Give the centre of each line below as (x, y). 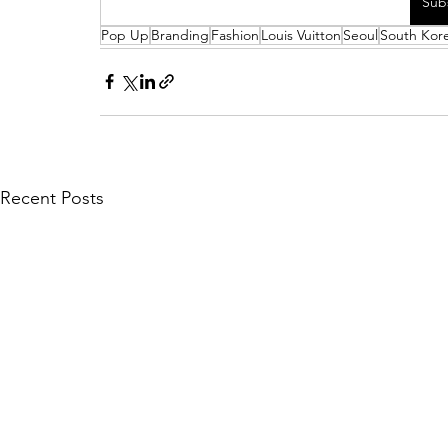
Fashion (235, 34)
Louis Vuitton (301, 34)
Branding (180, 34)
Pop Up (125, 34)
